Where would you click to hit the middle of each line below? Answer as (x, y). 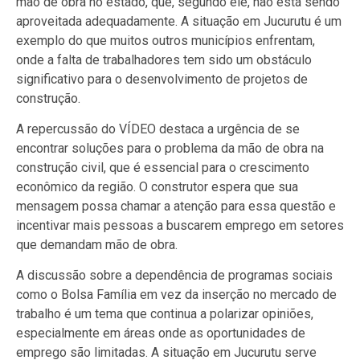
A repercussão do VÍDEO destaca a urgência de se (158, 129)
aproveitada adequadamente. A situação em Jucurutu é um (179, 21)
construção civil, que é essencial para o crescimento (163, 168)
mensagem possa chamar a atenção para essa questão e (176, 207)
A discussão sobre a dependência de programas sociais (174, 276)
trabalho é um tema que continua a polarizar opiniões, (165, 314)
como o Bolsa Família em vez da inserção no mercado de (176, 295)
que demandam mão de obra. (97, 245)
